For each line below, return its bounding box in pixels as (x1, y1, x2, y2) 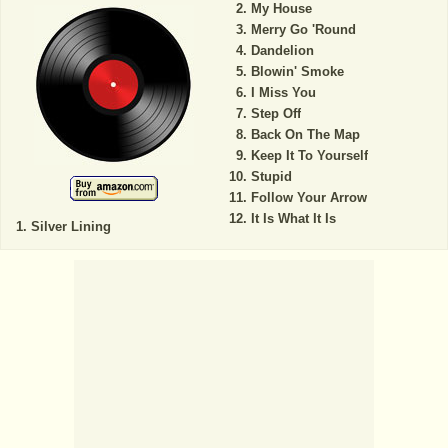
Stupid (250, 168, 292, 184)
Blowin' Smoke (250, 63, 344, 79)
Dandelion (250, 42, 314, 58)
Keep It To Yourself (250, 147, 368, 163)
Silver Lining (31, 218, 111, 234)
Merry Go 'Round (250, 21, 356, 37)
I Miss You (250, 84, 316, 100)
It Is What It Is (250, 210, 336, 226)
